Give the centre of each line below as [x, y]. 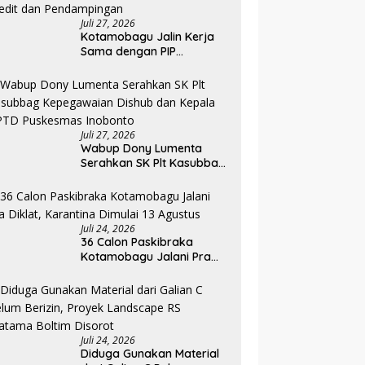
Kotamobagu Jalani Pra [146, 257]
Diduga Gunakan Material [150, 354]
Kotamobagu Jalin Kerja [148, 37]
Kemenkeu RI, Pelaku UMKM [155, 66]
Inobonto [106, 207]
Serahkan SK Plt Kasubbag [154, 163]
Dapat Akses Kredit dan [146, 81]
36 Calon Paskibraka [137, 242]
